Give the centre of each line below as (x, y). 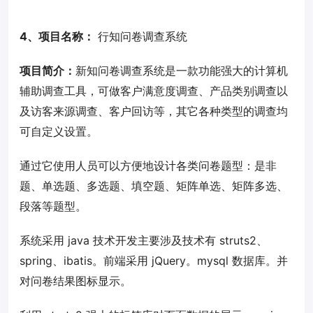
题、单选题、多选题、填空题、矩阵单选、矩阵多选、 (154, 186)
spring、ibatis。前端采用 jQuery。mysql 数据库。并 (154, 261)
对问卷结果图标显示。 (75, 281)
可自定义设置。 (59, 132)
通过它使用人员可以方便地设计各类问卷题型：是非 (148, 166)
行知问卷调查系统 (141, 37)
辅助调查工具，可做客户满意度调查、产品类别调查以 (154, 91)
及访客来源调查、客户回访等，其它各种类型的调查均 (154, 111)
